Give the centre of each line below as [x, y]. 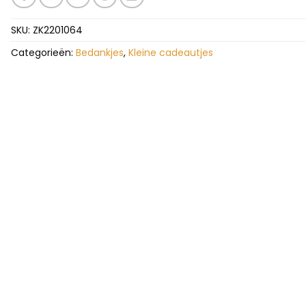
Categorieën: [43, 52]
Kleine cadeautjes [170, 52]
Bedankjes [99, 52]
